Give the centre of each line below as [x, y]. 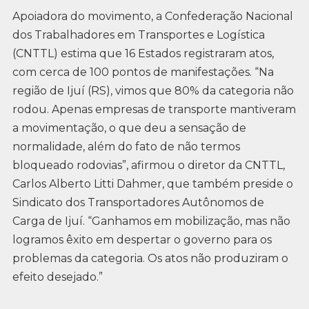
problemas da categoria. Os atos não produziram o [150, 259]
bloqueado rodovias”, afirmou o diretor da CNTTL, [148, 166]
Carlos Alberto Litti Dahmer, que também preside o [152, 184]
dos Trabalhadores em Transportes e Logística [138, 35]
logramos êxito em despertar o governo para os [142, 240]
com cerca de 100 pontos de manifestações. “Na [143, 72]
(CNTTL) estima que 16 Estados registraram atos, [143, 54]
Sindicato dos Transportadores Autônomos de [138, 203]
